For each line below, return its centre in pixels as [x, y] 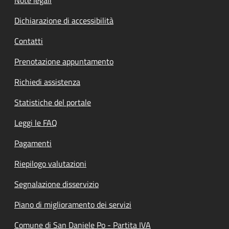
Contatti [29, 41]
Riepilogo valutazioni [50, 163]
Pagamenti [33, 143]
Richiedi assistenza [47, 82]
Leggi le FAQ [36, 122]
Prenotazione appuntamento [64, 61]
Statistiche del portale [53, 102]
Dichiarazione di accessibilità [64, 20]
